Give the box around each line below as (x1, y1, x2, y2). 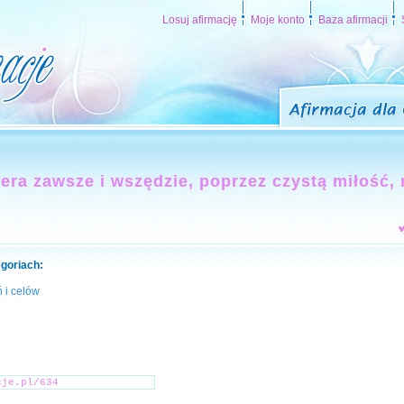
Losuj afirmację (162, 14, 237, 26)
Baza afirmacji (318, 14, 388, 26)
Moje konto (251, 14, 305, 26)
